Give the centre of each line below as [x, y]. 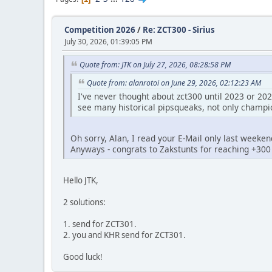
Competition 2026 [100, 30]
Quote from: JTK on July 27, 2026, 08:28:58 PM [155, 65]
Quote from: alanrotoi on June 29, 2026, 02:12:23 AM [174, 83]
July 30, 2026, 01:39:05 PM [108, 42]
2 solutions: [84, 202]
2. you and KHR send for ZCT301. [124, 235]
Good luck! [83, 257]
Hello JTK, [81, 181]
